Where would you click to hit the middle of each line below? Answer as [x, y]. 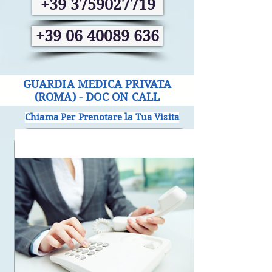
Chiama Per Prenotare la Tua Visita [102, 117]
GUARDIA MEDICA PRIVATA [97, 84]
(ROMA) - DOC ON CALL [97, 97]
